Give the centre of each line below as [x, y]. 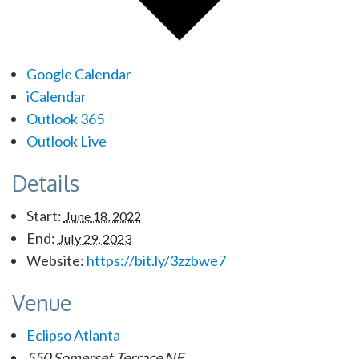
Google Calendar [79, 74]
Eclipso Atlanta [73, 335]
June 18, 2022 [102, 216]
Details [46, 183]
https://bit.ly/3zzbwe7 [156, 261]
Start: [44, 216]
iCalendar [56, 97]
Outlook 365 [65, 119]
